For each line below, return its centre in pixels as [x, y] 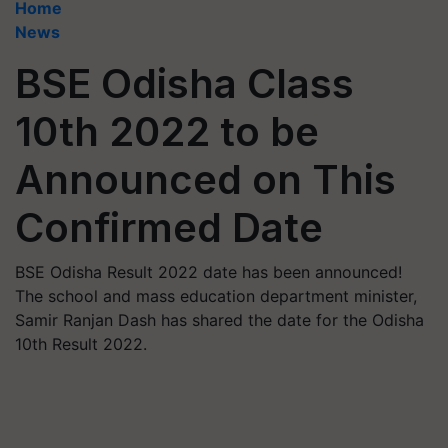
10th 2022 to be [167, 131]
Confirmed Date [169, 227]
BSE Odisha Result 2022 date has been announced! [208, 272]
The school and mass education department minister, [216, 296]
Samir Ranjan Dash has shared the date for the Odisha [219, 320]
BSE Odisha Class [184, 83]
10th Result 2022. [81, 344]
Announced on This [205, 179]
